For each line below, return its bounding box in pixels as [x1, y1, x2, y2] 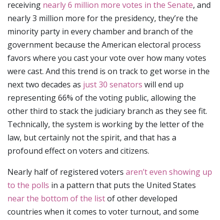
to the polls [7, 179, 49, 191]
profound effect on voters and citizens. [7, 145, 149, 156]
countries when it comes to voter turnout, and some [7, 206, 199, 217]
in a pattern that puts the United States [49, 179, 196, 191]
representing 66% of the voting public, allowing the [7, 92, 196, 103]
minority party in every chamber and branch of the [7, 26, 193, 37]
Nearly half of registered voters [7, 166, 126, 177]
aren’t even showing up [126, 166, 212, 177]
